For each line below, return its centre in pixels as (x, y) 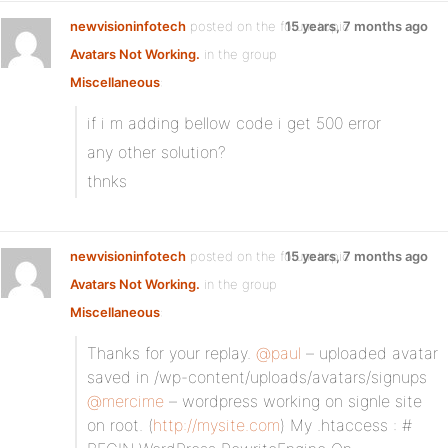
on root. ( (120, 425)
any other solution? (156, 152)
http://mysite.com (216, 425)
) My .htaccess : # (346, 425)
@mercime (125, 401)
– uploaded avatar (369, 353)
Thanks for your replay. (171, 353)
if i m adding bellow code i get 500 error (234, 123)
